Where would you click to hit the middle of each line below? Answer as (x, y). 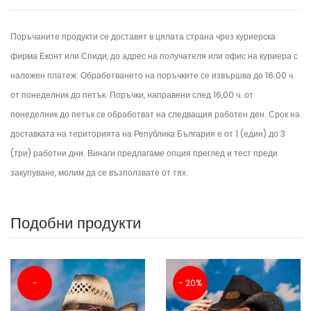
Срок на (284, 114)
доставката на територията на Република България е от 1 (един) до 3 (148, 134)
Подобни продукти (76, 223)
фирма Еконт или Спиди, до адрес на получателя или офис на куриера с (154, 56)
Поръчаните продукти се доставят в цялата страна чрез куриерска (143, 36)
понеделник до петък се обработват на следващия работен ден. (140, 114)
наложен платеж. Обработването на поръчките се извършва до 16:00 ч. (153, 75)
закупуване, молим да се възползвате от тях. (99, 173)
